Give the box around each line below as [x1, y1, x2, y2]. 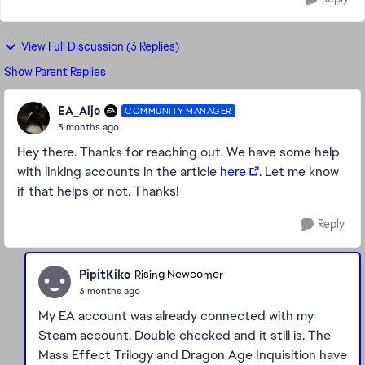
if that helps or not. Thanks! [17, 182, 178, 200]
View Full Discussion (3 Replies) [21, 39, 179, 54]
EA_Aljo [58, 103, 100, 118]
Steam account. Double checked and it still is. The [38, 327, 331, 344]
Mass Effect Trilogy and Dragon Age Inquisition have [38, 346, 347, 363]
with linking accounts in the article [17, 163, 220, 180]
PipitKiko [79, 266, 130, 282]
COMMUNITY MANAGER [125, 105, 232, 117]
